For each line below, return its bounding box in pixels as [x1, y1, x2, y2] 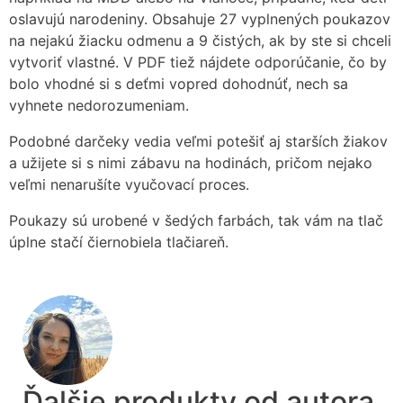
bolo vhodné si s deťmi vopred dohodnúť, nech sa [9, 75, 348, 94]
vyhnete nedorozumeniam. [9, 96, 189, 115]
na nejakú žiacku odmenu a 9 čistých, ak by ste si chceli [9, 31, 391, 50]
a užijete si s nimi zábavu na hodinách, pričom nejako [9, 154, 372, 173]
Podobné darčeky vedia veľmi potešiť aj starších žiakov [9, 132, 388, 151]
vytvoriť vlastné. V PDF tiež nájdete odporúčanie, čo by [9, 53, 387, 72]
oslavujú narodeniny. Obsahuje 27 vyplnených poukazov [9, 10, 390, 29]
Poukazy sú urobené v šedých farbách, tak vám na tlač [9, 211, 383, 230]
